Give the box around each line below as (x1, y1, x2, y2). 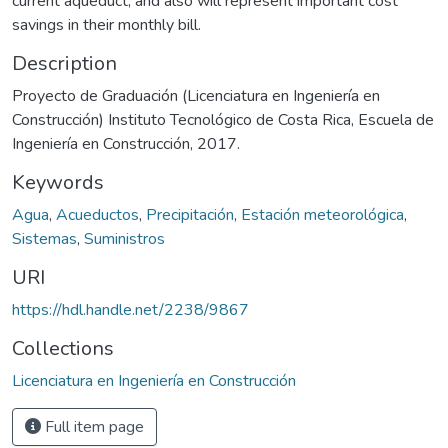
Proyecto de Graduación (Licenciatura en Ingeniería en (12, 84, 380, 107)
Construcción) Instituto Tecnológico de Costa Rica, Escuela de (12, 108, 434, 131)
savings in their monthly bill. (12, 13, 201, 36)
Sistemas (12, 227, 77, 250)
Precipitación (146, 203, 234, 226)
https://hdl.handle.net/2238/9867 (12, 298, 249, 321)
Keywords (12, 168, 104, 196)
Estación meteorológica (241, 203, 404, 226)
